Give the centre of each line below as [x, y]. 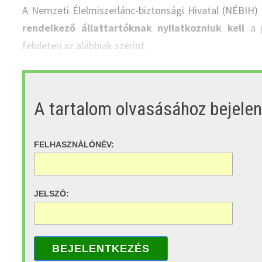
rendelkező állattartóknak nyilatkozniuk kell [133, 28]
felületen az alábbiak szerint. [85, 46]
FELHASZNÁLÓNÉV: [74, 145]
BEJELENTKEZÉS [101, 248]
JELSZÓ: [52, 194]
